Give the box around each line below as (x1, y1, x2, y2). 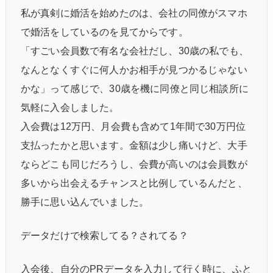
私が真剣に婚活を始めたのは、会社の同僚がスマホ (21, 7, 247, 18)
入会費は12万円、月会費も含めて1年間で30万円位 (21, 121, 246, 132)
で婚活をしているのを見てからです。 (21, 26, 188, 37)
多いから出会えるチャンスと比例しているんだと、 (21, 177, 247, 188)
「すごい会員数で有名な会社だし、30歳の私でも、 (21, 45, 249, 56)
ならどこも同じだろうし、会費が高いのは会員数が (21, 158, 247, 169)
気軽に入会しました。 (21, 102, 119, 113)
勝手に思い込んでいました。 (21, 196, 149, 207)
